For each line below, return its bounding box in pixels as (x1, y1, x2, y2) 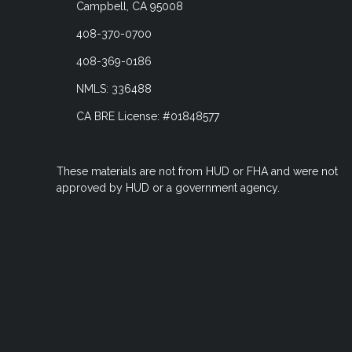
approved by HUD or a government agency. (57, 181, 280, 194)
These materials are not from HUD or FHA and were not (57, 164, 338, 178)
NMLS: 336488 (75, 82, 152, 95)
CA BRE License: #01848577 (75, 109, 219, 123)
